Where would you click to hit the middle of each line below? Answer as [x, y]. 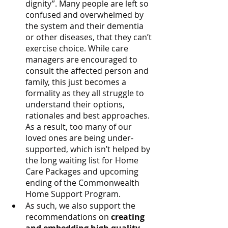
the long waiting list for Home [83, 161]
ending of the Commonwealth [83, 183]
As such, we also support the [81, 206]
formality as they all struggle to [86, 93]
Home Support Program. [73, 194]
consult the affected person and [88, 71]
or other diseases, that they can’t [90, 37]
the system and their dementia [85, 26]
